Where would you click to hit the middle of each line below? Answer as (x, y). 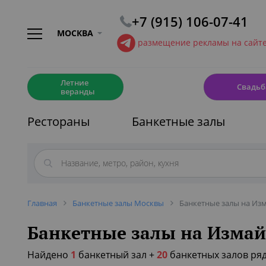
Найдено (49, 255)
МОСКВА (75, 33)
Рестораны (58, 121)
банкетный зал (111, 255)
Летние (75, 82)
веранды (78, 91)
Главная (42, 203)
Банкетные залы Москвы (118, 203)
